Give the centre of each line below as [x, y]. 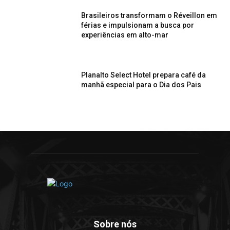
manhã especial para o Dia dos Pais [141, 85]
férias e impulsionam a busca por [138, 25]
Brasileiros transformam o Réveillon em [149, 16]
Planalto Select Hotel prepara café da [144, 75]
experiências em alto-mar [125, 35]
